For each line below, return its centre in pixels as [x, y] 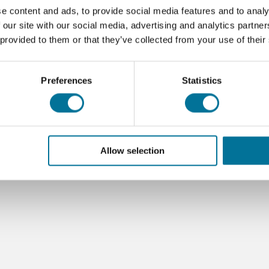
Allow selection [133, 151]
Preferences [67, 80]
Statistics [202, 80]
